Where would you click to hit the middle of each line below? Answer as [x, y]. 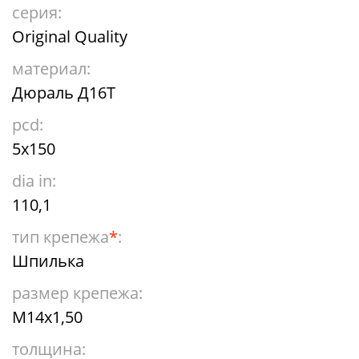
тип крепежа [61, 237]
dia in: [34, 181]
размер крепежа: [77, 293]
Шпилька [48, 261]
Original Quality [70, 36]
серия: [37, 12]
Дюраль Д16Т [64, 93]
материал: [51, 69]
